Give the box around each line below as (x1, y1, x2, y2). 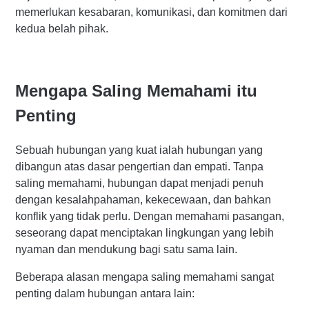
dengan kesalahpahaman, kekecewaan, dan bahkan (15, 194, 271, 206)
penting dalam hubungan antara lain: (15, 288, 195, 300)
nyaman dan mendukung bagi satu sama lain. (15, 243, 237, 256)
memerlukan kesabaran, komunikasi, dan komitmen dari (15, 6, 288, 19)
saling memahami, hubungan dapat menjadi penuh (15, 177, 263, 190)
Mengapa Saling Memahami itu (15, 81, 257, 101)
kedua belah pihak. (15, 23, 108, 35)
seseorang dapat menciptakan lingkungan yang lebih (15, 227, 274, 239)
